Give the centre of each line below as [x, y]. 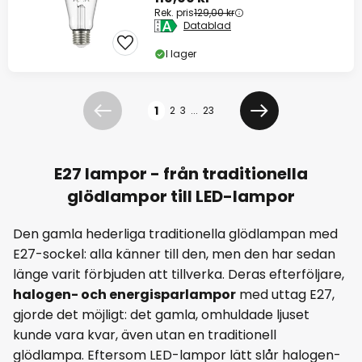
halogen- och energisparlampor [124, 295]
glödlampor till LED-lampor [181, 197]
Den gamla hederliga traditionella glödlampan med [175, 234]
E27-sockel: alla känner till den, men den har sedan [174, 255]
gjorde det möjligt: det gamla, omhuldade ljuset [161, 315]
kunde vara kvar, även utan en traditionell [145, 335]
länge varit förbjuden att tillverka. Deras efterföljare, [179, 275]
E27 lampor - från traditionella [181, 174]
